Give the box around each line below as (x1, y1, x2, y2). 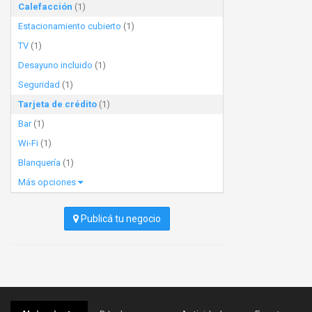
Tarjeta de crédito (18, 99, 97, 109)
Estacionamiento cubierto (18, 21, 121, 31)
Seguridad (18, 79, 60, 90)
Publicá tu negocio (79, 213, 161, 224)
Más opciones (18, 177, 78, 187)
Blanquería (18, 157, 61, 168)
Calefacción (18, 1, 72, 12)
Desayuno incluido (18, 60, 93, 70)
